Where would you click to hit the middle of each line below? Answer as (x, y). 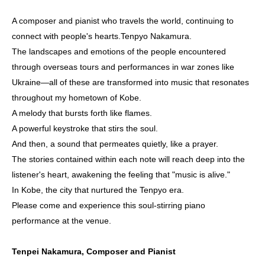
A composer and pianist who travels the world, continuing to (123, 21)
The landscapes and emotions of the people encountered (119, 51)
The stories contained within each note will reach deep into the (128, 159)
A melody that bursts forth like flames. (82, 113)
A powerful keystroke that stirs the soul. (85, 128)
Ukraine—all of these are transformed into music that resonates (130, 82)
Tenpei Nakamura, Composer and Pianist (94, 251)
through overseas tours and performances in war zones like (123, 67)
